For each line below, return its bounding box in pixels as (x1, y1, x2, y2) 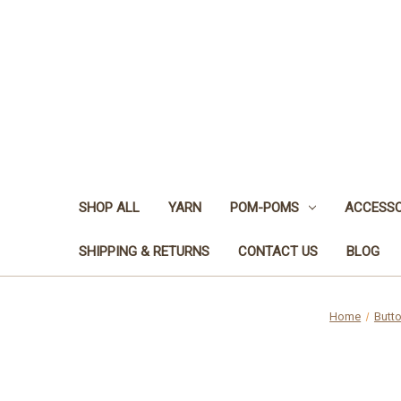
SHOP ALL (79, 199, 140, 216)
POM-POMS (230, 199, 299, 216)
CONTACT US (238, 243, 318, 260)
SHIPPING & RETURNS (79, 243, 209, 260)
